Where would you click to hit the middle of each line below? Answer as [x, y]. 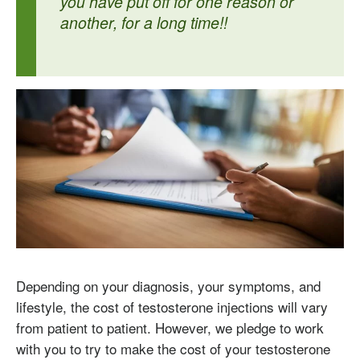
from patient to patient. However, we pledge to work [170, 327]
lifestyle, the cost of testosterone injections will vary [172, 306]
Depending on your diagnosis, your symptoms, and [168, 285]
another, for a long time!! [144, 23]
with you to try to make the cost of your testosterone [173, 348]
